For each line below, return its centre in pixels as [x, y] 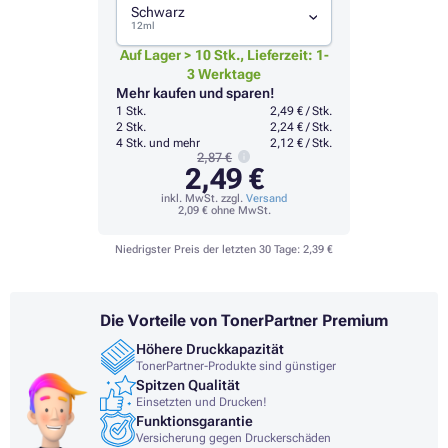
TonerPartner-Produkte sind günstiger [236, 365]
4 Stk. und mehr [158, 143]
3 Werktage [224, 74]
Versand [266, 199]
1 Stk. [131, 111]
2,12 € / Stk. [301, 143]
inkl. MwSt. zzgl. [203, 199]
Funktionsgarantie [194, 420]
